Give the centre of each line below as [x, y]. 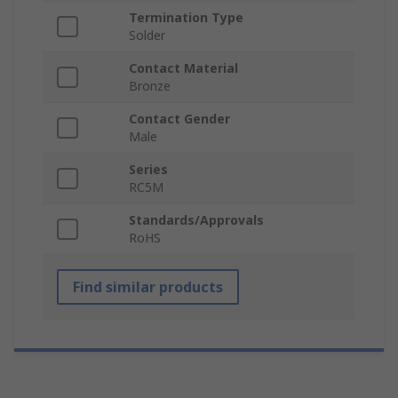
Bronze [150, 86]
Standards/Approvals [196, 220]
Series [148, 170]
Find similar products [148, 287]
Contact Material [183, 68]
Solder [147, 36]
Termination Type [186, 18]
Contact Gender [179, 119]
